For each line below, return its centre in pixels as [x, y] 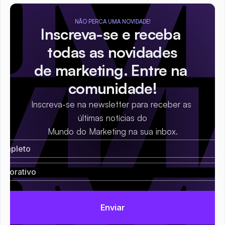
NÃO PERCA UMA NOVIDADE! [113, 22]
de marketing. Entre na [110, 70]
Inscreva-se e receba [111, 34]
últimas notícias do [113, 118]
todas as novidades [113, 52]
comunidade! [113, 88]
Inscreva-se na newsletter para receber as [111, 104]
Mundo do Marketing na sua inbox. [113, 131]
